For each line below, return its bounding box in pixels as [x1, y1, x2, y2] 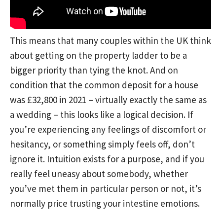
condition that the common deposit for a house [10, 79, 198, 91]
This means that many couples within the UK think [10, 35, 211, 46]
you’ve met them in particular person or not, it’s [10, 183, 201, 194]
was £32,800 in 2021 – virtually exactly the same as [10, 94, 207, 106]
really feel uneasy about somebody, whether [10, 168, 188, 180]
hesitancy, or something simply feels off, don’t [10, 138, 195, 150]
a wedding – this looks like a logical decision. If [10, 109, 193, 120]
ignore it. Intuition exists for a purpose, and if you [10, 153, 204, 165]
